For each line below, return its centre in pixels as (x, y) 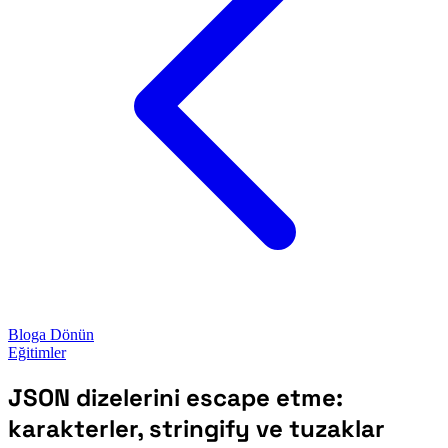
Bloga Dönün (51, 334)
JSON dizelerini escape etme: (175, 397)
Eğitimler (37, 352)
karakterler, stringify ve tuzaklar (196, 428)
